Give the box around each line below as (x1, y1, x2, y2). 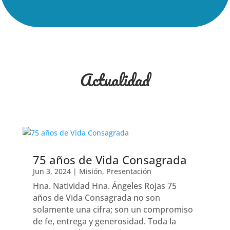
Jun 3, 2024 (32, 166, 71, 177)
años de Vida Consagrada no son (32, 192, 160, 204)
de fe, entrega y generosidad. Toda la (32, 216, 176, 227)
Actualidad (80, 66, 150, 94)
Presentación (106, 166, 151, 177)
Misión (79, 166, 102, 177)
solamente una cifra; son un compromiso (32, 204, 193, 216)
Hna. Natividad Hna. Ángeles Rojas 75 (32, 180, 177, 192)
